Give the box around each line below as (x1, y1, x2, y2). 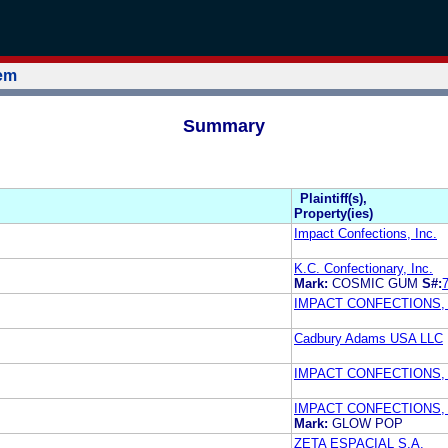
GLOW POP (332, 415, 403, 431)
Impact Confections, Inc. (294, 225, 437, 241)
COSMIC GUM (332, 275, 418, 291)
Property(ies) (294, 205, 373, 221)
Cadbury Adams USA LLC (294, 330, 443, 346)
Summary (183, 115, 265, 136)
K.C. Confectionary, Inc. (294, 260, 433, 276)
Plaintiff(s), (300, 190, 367, 206)
